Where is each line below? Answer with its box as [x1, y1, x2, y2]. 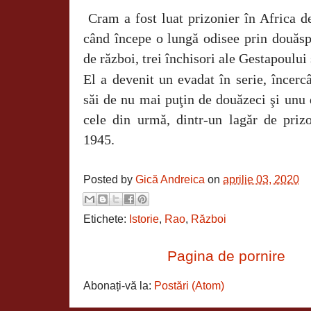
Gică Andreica [135, 173, 205, 185]
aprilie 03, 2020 [223, 173, 299, 185]
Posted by [83, 173, 135, 185]
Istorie [129, 213, 159, 226]
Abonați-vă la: [83, 280, 154, 292]
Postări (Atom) [154, 280, 224, 292]
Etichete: [83, 213, 129, 226]
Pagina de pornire [167, 248, 286, 264]
